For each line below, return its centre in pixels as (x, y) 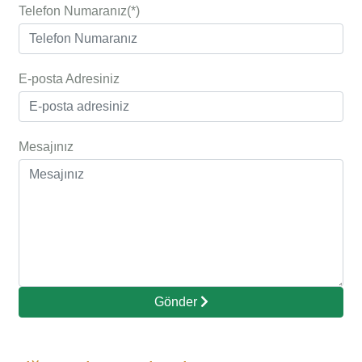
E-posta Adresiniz (69, 79)
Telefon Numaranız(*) (79, 11)
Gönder (177, 302)
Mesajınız (46, 147)
